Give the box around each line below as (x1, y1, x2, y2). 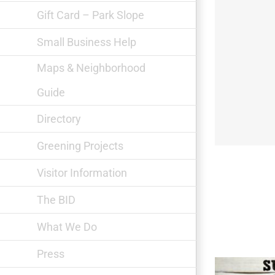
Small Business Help (37, 35, 136, 48)
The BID (37, 193, 76, 206)
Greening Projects (37, 139, 123, 152)
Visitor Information (37, 166, 127, 179)
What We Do (37, 220, 97, 233)
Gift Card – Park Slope (37, 8, 144, 21)
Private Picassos (18, 100, 72, 110)
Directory (37, 112, 81, 125)
